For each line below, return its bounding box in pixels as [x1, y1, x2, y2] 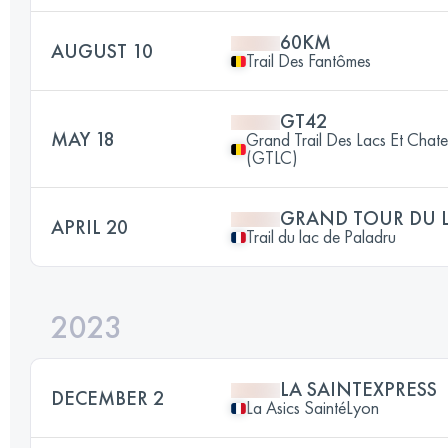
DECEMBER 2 [51, 385, 164, 411]
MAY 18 [51, 126, 115, 152]
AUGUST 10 [51, 38, 153, 64]
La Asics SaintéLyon [246, 396, 379, 419]
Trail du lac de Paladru [246, 225, 396, 248]
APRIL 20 [51, 214, 128, 240]
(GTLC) [246, 146, 298, 169]
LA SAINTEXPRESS [280, 376, 437, 402]
